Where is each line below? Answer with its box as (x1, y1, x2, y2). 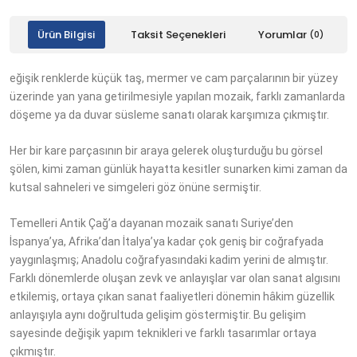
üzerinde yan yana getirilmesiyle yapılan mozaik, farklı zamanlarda (10, 90, 345, 103)
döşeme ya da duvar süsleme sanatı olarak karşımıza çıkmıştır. (10, 108, 331, 121)
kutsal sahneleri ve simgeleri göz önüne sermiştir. (10, 181, 264, 194)
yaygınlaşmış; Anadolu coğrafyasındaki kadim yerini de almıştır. (10, 253, 328, 266)
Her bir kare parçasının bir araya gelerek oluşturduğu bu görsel (10, 144, 323, 157)
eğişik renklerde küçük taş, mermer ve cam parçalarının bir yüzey (10, 72, 338, 84)
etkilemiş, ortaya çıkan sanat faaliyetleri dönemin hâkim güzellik (10, 290, 335, 303)
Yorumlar (257, 29, 309, 40)
